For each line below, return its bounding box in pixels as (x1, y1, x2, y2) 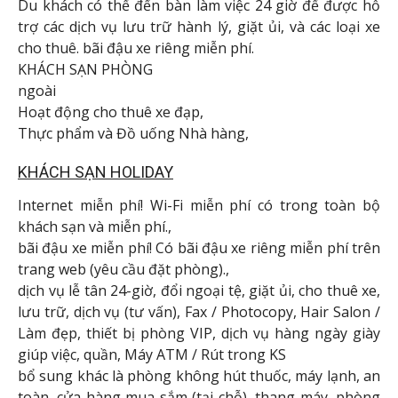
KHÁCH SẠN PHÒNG (18, 60, 153, 80)
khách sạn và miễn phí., (18, 216, 171, 236)
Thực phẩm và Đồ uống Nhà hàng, (18, 123, 249, 144)
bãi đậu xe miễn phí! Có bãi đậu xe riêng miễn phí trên (18, 237, 380, 258)
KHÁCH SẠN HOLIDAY (18, 162, 173, 181)
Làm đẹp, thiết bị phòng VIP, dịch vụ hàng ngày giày (18, 322, 380, 343)
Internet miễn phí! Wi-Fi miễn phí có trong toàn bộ (18, 195, 380, 215)
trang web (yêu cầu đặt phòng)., (18, 259, 229, 279)
